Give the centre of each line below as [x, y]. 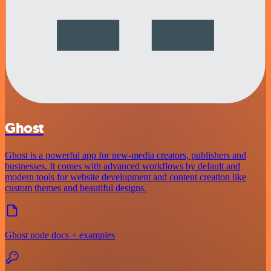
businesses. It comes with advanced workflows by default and [122, 166]
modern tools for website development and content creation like [126, 177]
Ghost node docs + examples [60, 235]
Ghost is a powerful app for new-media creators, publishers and [126, 155]
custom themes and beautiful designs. [76, 188]
